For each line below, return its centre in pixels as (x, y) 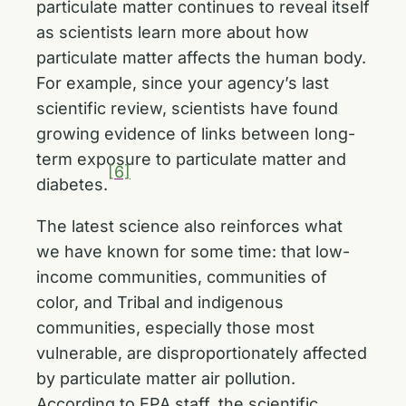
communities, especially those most (175, 328)
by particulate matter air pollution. (166, 378)
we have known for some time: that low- (193, 251)
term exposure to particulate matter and (191, 159)
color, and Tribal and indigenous (160, 302)
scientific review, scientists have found (187, 108)
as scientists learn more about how (173, 32)
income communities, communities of (182, 277)
